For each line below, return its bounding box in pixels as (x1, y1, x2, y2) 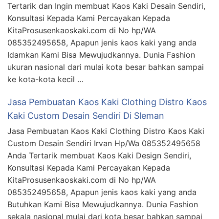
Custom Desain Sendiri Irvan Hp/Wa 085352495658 (7, 138, 200, 148)
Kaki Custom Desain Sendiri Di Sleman (7, 110, 164, 121)
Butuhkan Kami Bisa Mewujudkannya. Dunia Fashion (7, 199, 198, 209)
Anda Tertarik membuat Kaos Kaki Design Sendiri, (7, 150, 191, 160)
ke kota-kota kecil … (7, 74, 84, 84)
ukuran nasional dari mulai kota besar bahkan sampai (7, 62, 204, 72)
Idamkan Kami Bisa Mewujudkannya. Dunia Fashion (7, 49, 195, 60)
